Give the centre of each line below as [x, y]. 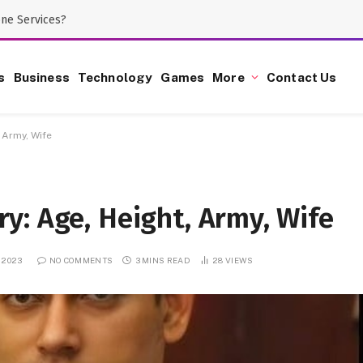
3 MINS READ [162, 260]
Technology [115, 77]
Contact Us [301, 77]
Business [41, 77]
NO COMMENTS [81, 260]
